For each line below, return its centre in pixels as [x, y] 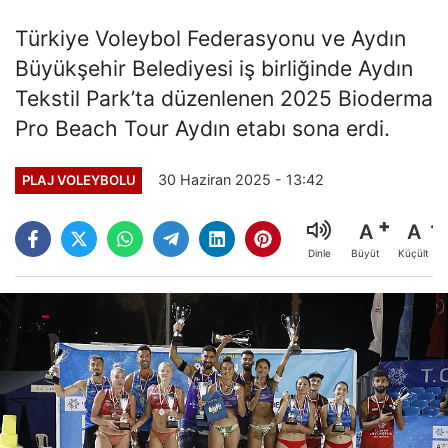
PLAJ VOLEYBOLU [78, 179]
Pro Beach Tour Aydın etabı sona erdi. [202, 127]
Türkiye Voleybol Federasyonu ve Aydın [210, 37]
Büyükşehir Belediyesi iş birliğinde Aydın [214, 67]
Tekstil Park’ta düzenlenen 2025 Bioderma [224, 97]
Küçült [413, 253]
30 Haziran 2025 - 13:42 [241, 180]
